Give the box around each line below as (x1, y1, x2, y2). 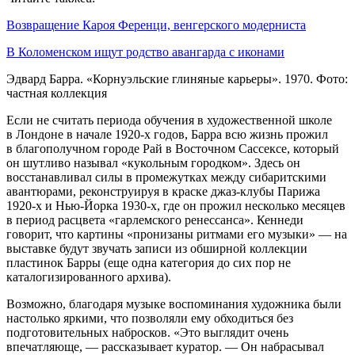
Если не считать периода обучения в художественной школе (6, 113, 332, 127)
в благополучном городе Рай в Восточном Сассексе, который (6, 141, 339, 155)
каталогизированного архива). (6, 269, 171, 284)
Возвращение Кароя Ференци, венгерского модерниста (6, 17, 306, 32)
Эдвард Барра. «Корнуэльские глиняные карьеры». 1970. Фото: (6, 71, 348, 86)
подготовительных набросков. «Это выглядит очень (6, 325, 288, 339)
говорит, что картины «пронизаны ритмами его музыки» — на (6, 227, 347, 241)
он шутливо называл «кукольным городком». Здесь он (6, 155, 300, 170)
